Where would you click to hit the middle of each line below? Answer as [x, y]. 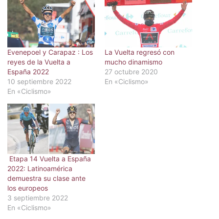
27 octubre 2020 [131, 72]
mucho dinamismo [133, 62]
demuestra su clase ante [46, 178]
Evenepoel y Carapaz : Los [50, 52]
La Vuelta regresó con [140, 52]
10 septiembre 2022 [39, 82]
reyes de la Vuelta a [39, 62]
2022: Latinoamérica [40, 168]
